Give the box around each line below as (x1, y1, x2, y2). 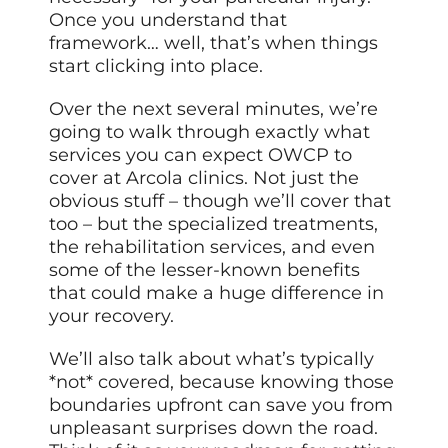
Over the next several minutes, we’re (49, 97, 379, 120)
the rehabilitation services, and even (49, 235, 376, 258)
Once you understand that (49, 8, 288, 31)
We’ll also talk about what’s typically (49, 347, 375, 370)
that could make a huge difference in (49, 281, 385, 304)
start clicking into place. (49, 54, 264, 77)
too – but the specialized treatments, (49, 212, 379, 235)
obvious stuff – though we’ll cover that (49, 189, 392, 212)
